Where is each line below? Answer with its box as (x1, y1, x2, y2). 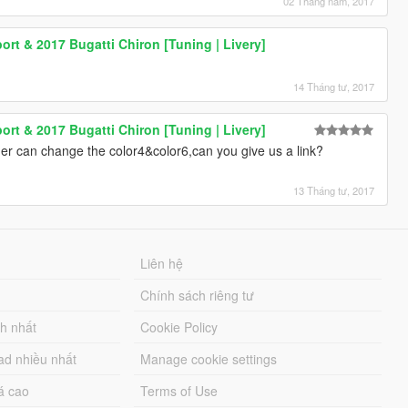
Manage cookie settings (140, 349, 278, 368)
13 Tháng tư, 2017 (293, 182, 375, 198)
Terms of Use (140, 381, 219, 400)
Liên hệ (140, 253, 184, 272)
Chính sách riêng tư (140, 285, 255, 304)
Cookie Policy (140, 317, 219, 336)
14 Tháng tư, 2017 (293, 78, 375, 94)
